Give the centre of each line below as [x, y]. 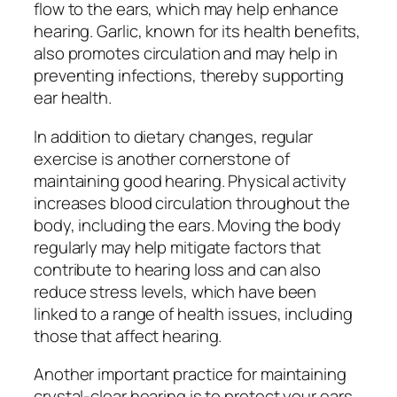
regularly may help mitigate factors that [177, 247]
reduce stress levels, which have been [175, 291]
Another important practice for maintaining [190, 374]
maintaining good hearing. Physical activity [190, 180]
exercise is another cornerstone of [162, 158]
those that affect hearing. [128, 335]
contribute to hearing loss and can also [178, 269]
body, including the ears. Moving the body [187, 225]
